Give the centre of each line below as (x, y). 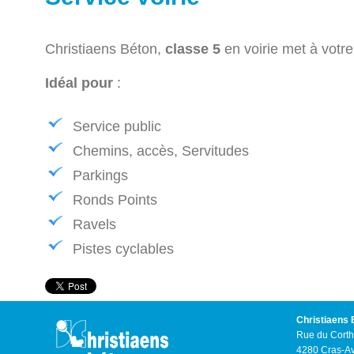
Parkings (100, 175)
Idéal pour (81, 83)
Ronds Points (115, 200)
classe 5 (193, 49)
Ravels (94, 224)
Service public (117, 126)
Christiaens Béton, (105, 49)
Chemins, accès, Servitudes (161, 151)
